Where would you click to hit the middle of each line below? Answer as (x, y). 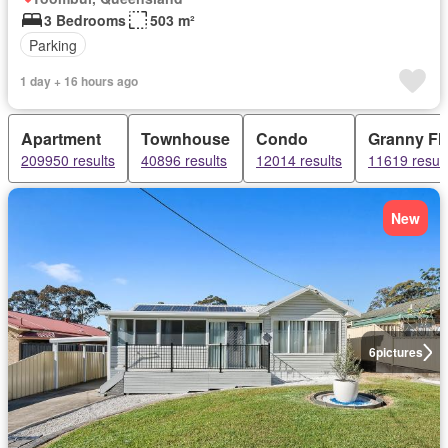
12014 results (299, 160)
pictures (399, 352)
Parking (53, 44)
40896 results (184, 160)
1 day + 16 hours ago (79, 81)
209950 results (68, 160)
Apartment (61, 138)
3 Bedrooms (85, 20)
